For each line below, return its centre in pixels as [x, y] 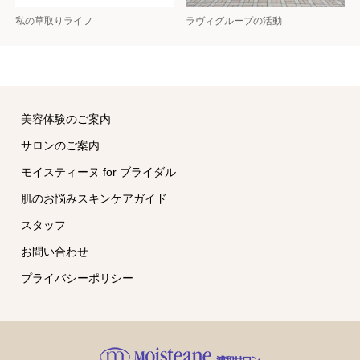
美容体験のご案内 [66, 119]
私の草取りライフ [53, 21]
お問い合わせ [55, 252]
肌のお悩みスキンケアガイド [94, 199]
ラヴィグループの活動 [234, 21]
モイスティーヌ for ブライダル [99, 172]
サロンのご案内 [61, 146]
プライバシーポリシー [78, 278]
